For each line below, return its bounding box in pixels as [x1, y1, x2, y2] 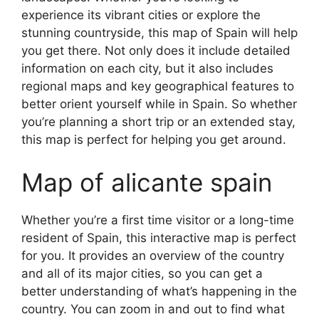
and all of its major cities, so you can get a [21, 266, 263, 281]
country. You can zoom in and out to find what [21, 301, 285, 316]
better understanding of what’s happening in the [21, 283, 297, 298]
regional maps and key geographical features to [21, 79, 294, 93]
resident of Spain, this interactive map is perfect [21, 230, 296, 245]
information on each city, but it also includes [21, 61, 273, 75]
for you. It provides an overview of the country [21, 248, 284, 263]
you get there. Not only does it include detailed [21, 43, 291, 58]
